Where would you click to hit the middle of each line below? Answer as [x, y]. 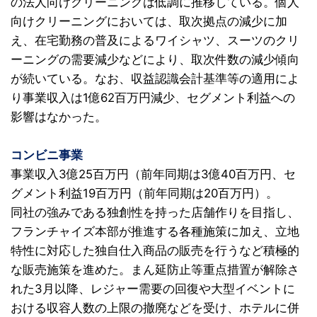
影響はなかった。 [59, 117]
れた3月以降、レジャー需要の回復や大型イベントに [153, 289]
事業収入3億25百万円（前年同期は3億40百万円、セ [153, 174]
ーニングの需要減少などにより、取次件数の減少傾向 [155, 59]
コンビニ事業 [47, 155]
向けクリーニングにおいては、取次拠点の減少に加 [149, 21]
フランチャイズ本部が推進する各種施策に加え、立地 [155, 231]
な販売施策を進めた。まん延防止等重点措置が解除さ [155, 270]
